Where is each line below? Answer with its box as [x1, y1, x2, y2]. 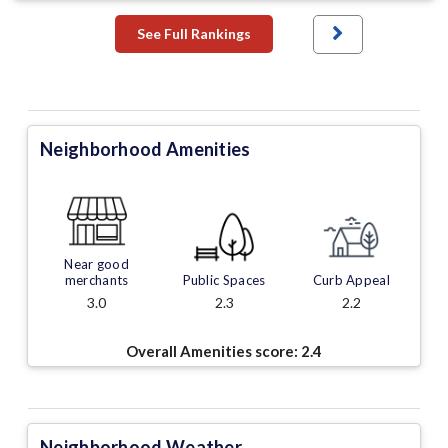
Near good [64, 256, 130, 273]
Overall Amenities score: [126, 342, 301, 361]
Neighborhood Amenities [40, 138, 251, 161]
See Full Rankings [136, 25, 251, 43]
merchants [64, 272, 129, 289]
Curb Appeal [312, 272, 390, 289]
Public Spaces [182, 272, 266, 289]
